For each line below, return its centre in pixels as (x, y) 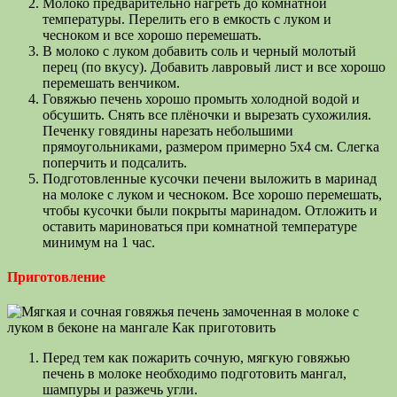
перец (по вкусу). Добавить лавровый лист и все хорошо (214, 66)
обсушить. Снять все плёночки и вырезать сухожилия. (207, 114)
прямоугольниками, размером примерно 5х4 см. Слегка (211, 146)
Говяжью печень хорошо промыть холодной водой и (201, 98)
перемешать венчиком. (111, 82)
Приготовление (56, 277)
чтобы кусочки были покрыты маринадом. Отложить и (210, 210)
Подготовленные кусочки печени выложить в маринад (210, 178)
